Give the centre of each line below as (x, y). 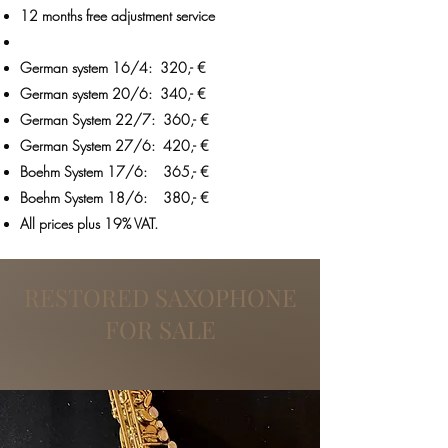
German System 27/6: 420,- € (114, 145)
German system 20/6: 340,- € (113, 93)
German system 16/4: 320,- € (113, 67)
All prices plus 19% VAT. (89, 223)
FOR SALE (160, 328)
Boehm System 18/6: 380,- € (114, 197)
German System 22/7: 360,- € (114, 119)
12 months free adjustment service (117, 15)
